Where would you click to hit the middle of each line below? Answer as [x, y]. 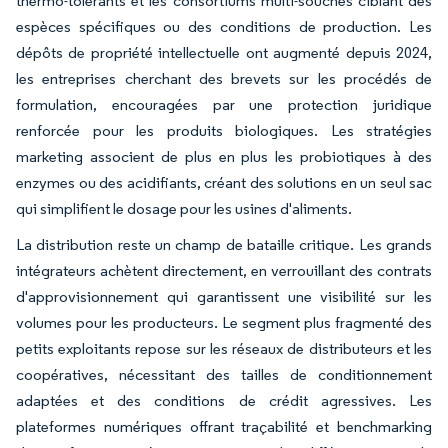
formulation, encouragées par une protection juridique [224, 104]
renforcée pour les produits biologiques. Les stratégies [224, 130]
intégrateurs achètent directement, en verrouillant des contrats [224, 270]
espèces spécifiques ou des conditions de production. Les [224, 26]
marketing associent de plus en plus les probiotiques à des [224, 156]
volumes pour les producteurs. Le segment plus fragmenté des [224, 322]
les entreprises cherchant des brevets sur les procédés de [224, 78]
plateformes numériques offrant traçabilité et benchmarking [224, 426]
